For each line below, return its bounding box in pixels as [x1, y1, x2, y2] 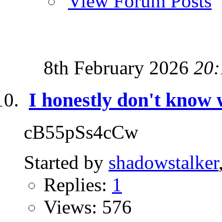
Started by [24, 151, 109, 173]
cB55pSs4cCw [24, 121, 138, 143]
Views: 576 [44, 196, 132, 218]
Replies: [44, 173, 112, 195]
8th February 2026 [44, 57, 194, 79]
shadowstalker [109, 151, 219, 173]
